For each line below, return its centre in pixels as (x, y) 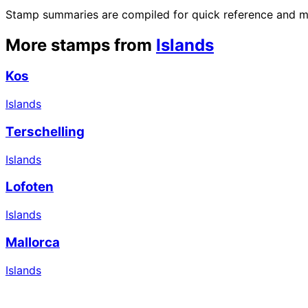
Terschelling (45, 131)
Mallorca (33, 242)
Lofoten (30, 187)
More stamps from (79, 45)
